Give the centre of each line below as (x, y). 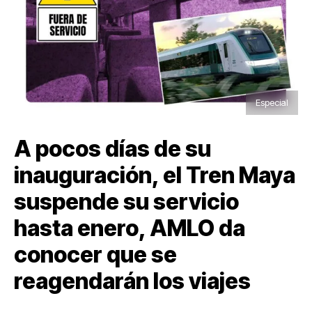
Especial (272, 102)
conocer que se (95, 254)
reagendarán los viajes (132, 281)
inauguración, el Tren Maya (155, 175)
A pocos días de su (112, 148)
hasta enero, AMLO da (130, 228)
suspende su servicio (126, 201)
